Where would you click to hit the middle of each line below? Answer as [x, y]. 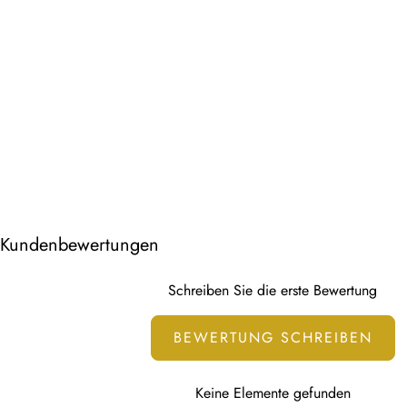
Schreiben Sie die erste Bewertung [273, 291]
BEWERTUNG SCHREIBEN [273, 338]
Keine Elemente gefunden [273, 393]
